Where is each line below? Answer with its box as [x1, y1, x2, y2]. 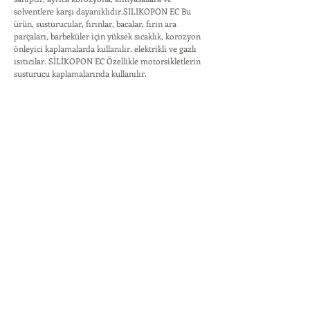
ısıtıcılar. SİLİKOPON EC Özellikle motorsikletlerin [14, 55, 201, 66]
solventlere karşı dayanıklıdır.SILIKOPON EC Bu [14, 6, 191, 17]
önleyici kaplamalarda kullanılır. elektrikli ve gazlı [14, 43, 197, 54]
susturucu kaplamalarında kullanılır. [14, 68, 147, 79]
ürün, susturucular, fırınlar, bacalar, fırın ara [14, 18, 176, 29]
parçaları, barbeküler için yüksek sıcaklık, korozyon [14, 30, 201, 42]
